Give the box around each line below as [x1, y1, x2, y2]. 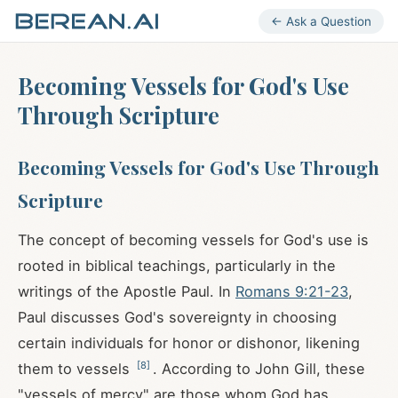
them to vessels [18, 360, 134, 378]
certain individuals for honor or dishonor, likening [18, 334, 360, 352]
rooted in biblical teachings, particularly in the [18, 257, 336, 275]
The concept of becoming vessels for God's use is [18, 231, 369, 249]
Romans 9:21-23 [235, 283, 348, 300]
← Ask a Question [271, 13, 371, 28]
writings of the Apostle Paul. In [18, 283, 235, 300]
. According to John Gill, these [153, 360, 365, 378]
